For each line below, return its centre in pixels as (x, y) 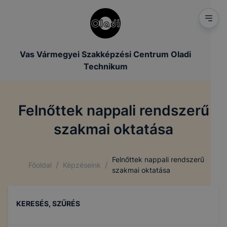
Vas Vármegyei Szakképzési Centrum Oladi (105, 54)
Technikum (105, 66)
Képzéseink (82, 165)
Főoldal (40, 165)
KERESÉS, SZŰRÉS (48, 203)
